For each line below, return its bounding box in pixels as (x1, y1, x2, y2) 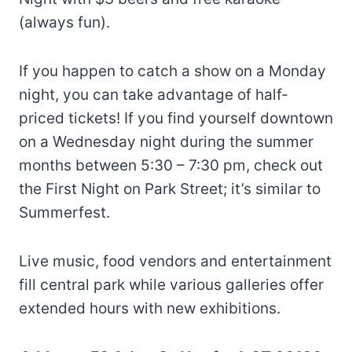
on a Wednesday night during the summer (19, 132, 313, 151)
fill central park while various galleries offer (19, 275, 324, 294)
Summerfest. (19, 203, 110, 222)
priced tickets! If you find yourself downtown (19, 108, 333, 127)
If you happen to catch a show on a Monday (19, 61, 326, 80)
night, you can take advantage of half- (19, 85, 288, 104)
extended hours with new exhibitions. (19, 299, 280, 317)
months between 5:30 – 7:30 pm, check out (19, 156, 323, 174)
